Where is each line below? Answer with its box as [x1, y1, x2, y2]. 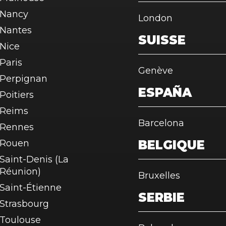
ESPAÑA [138, 85, 192, 100]
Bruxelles [138, 170, 180, 181]
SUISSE [138, 33, 186, 47]
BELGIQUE [138, 138, 205, 152]
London [138, 13, 173, 24]
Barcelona [138, 118, 184, 129]
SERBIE [138, 190, 185, 205]
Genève [138, 65, 173, 76]
